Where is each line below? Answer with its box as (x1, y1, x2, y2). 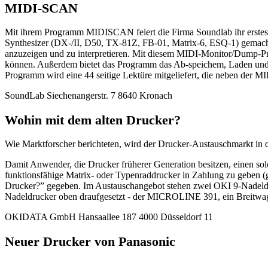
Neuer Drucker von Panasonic (5, 233, 175, 249)
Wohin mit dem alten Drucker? (5, 112, 181, 127)
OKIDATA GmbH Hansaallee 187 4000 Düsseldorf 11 (5, 212, 213, 223)
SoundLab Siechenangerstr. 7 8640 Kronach (5, 90, 172, 101)
